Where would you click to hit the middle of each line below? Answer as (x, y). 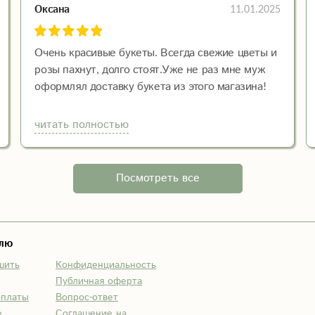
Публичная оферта (99, 281)
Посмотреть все (157, 178)
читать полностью (82, 125)
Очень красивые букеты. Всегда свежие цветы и (156, 53)
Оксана (52, 9)
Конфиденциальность (106, 265)
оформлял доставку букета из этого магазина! (150, 87)
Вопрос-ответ (87, 297)
